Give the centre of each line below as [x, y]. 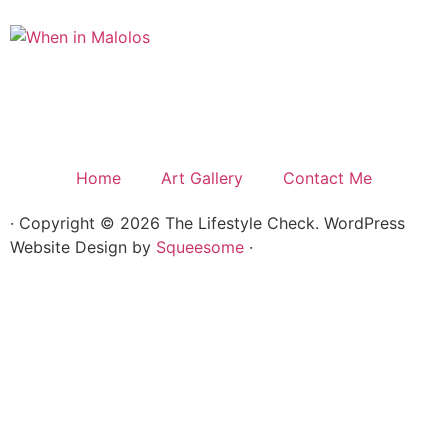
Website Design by [83, 247]
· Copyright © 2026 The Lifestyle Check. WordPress [207, 223]
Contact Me [327, 178]
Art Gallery [202, 178]
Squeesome [200, 247]
